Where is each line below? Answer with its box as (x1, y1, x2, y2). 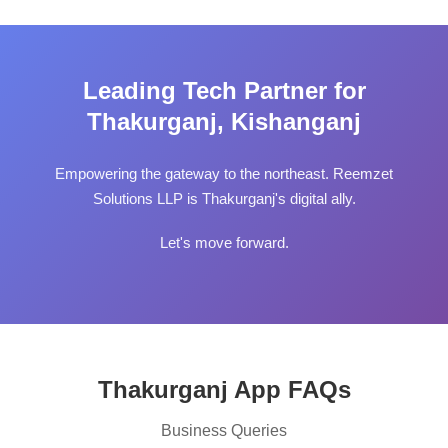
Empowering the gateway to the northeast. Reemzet (55, 165, 393, 183)
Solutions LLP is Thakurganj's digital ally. (92, 190, 356, 208)
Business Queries (161, 422, 287, 440)
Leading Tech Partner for (82, 77, 366, 105)
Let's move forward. (159, 234, 289, 252)
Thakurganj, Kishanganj (87, 108, 361, 136)
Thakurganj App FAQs (97, 376, 351, 404)
